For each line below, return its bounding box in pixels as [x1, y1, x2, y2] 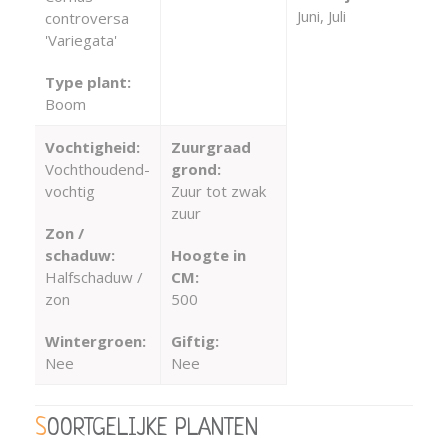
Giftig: [170, 330, 219, 351]
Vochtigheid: [45, 136, 140, 157]
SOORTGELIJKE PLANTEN [47, 416, 258, 442]
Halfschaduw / [45, 266, 143, 287]
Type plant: [45, 71, 131, 92]
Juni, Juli [296, 5, 346, 26]
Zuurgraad [170, 136, 251, 157]
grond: [170, 158, 221, 179]
